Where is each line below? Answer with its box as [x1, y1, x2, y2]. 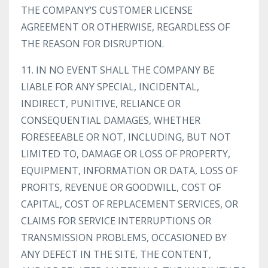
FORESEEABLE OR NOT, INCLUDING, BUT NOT [21, 130, 231, 144]
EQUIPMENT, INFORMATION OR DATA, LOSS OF [21, 164, 237, 177]
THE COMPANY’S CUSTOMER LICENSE [21, 4, 193, 17]
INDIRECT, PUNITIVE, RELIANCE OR [21, 97, 181, 110]
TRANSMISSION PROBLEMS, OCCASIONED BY [21, 231, 227, 244]
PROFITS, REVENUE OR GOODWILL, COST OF [21, 181, 221, 194]
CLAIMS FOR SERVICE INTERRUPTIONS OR [21, 214, 211, 227]
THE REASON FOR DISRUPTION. [21, 37, 164, 50]
